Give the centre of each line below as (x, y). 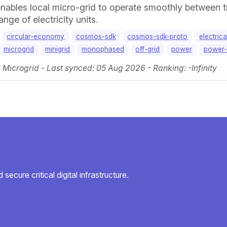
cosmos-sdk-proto (158, 36)
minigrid (58, 49)
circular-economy (36, 36)
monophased (103, 49)
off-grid (148, 49)
